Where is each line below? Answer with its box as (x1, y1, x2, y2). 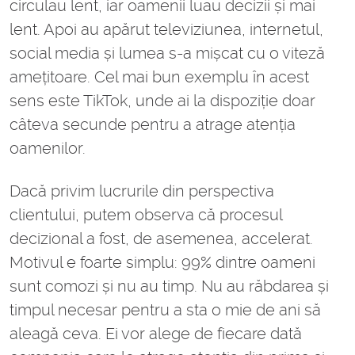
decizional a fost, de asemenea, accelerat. (10, 229, 313, 249)
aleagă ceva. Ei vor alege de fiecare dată (10, 324, 302, 344)
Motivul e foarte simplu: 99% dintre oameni (10, 253, 315, 273)
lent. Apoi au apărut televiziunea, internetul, (10, 20, 323, 40)
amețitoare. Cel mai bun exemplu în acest (10, 67, 309, 87)
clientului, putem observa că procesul (10, 205, 282, 225)
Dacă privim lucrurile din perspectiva (10, 181, 274, 201)
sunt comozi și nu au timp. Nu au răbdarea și (10, 277, 329, 296)
